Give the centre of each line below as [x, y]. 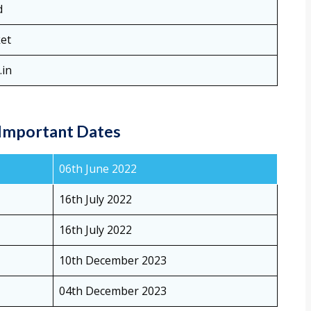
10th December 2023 [113, 261]
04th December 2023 [113, 291]
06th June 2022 [98, 169]
